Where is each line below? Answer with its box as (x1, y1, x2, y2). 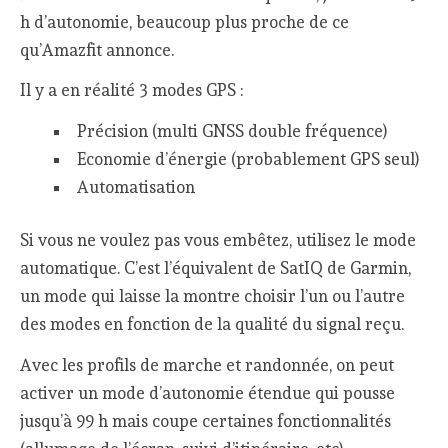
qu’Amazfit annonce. (20, 39, 175, 60)
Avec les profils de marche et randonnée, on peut (20, 354, 395, 375)
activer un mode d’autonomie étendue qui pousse (20, 382, 396, 403)
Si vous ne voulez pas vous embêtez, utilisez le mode (20, 230, 417, 251)
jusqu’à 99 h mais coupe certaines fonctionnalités (20, 410, 392, 431)
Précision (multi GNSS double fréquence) (76, 120, 387, 141)
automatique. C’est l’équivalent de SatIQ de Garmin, (20, 258, 412, 279)
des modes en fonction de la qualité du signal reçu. (20, 314, 405, 335)
